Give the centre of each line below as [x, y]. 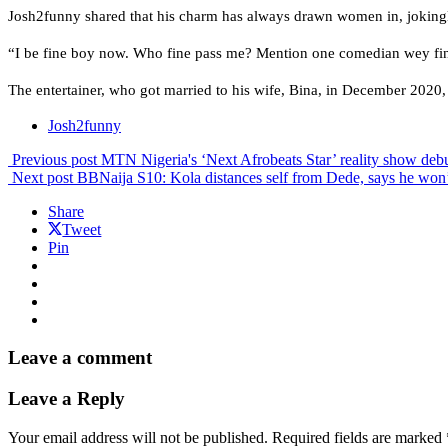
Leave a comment [80, 358]
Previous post [54, 159]
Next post [42, 177]
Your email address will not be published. [138, 437]
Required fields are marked [359, 437]
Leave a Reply [66, 399]
